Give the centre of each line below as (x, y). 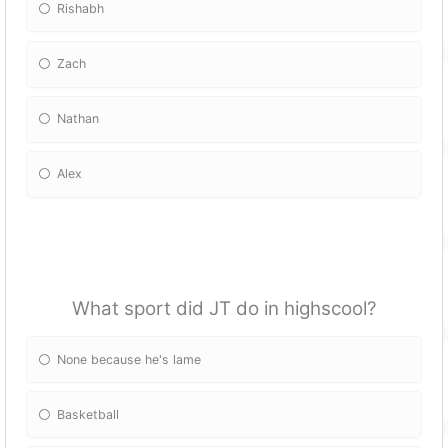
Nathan (78, 119)
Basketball (88, 414)
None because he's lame (129, 359)
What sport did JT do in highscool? (224, 309)
